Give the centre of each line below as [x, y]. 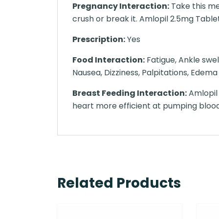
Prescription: [99, 40]
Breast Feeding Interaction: [130, 93]
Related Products [119, 183]
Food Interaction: [109, 60]
